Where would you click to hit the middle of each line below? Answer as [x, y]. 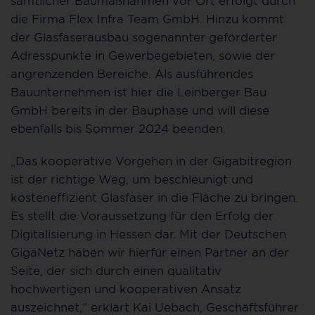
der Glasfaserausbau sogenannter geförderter [144, 37]
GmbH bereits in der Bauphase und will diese [140, 110]
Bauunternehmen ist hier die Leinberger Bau [139, 92]
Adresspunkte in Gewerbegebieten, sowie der [143, 55]
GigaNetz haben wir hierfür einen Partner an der [150, 252]
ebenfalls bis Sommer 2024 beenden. [118, 128]
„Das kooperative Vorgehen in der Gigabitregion [151, 161]
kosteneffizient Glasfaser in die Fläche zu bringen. [154, 197]
